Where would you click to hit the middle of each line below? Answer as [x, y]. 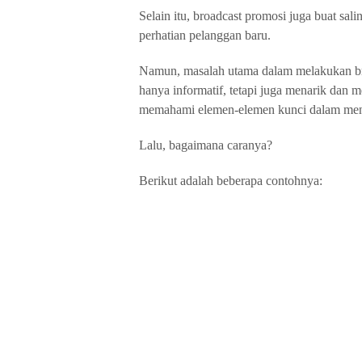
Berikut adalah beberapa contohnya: [231, 181]
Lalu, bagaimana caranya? [206, 145]
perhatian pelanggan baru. [205, 35]
